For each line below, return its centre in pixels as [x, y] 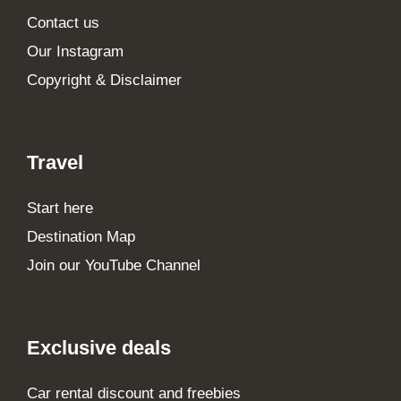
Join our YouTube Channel [114, 265]
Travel [55, 162]
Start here [60, 208]
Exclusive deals [99, 347]
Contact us [63, 22]
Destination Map [81, 236]
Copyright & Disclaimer [104, 80]
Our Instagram [75, 51]
